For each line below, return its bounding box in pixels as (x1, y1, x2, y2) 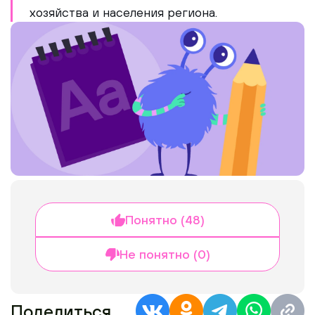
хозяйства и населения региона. (30, 5, 217, 20)
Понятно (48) (124, 212, 205, 228)
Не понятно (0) (119, 247, 210, 262)
